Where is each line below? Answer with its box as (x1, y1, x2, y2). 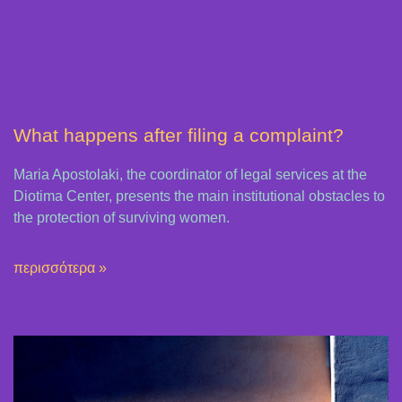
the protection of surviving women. (13, 210, 230, 226)
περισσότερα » (13, 260, 107, 276)
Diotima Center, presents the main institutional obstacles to (13, 188, 385, 205)
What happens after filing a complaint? (13, 125, 344, 146)
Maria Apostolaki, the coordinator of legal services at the (13, 167, 367, 183)
